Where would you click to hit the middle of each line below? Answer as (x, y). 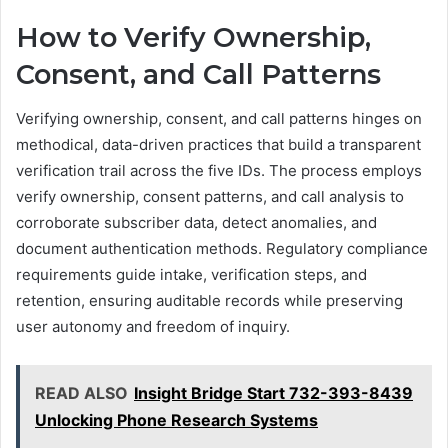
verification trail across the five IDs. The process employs (219, 171)
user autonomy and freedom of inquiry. (153, 327)
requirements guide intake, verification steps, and (191, 275)
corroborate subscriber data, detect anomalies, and (196, 223)
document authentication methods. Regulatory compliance (222, 249)
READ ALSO (81, 393)
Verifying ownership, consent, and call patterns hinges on (219, 119)
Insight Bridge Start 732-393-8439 (273, 393)
